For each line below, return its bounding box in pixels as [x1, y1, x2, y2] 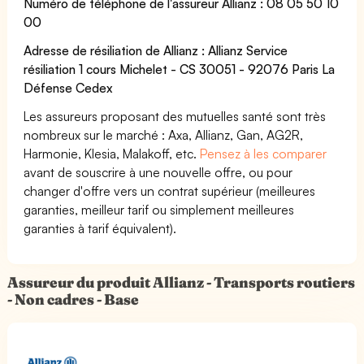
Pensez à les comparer [200, 145, 327, 162]
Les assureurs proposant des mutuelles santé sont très [24, 107, 327, 124]
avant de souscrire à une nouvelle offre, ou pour [24, 163, 293, 180]
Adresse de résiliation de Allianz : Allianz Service [24, 41, 288, 58]
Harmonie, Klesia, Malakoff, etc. [24, 145, 201, 162]
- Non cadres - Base [7, 289, 140, 309]
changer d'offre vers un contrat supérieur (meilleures [24, 182, 316, 199]
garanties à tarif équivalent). [24, 219, 177, 236]
